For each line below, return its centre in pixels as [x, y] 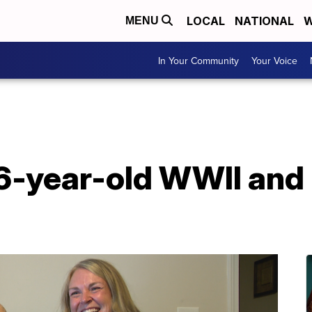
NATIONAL [264, 21]
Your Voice [274, 60]
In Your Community [198, 60]
